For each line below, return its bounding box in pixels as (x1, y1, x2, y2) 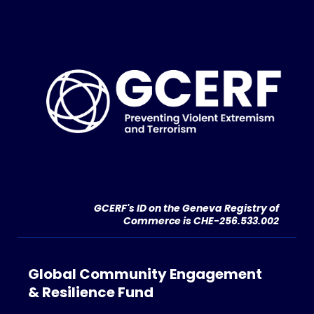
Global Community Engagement (28, 264, 262, 284)
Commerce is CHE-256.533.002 (123, 213, 279, 228)
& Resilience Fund (28, 282, 153, 302)
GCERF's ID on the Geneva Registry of (94, 200, 279, 215)
